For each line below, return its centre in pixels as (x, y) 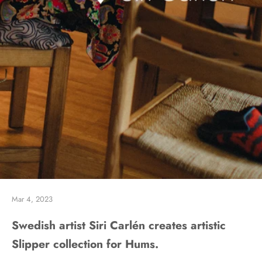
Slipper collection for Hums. (85, 244)
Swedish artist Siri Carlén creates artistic (119, 225)
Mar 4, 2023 (32, 199)
